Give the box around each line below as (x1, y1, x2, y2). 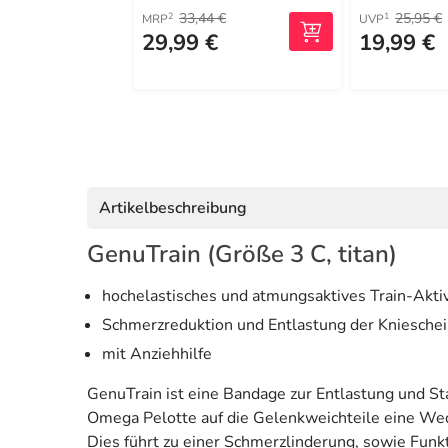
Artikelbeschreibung (99, 197, 247, 220)
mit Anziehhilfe (102, 343, 212, 366)
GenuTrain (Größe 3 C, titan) (87, 238, 397, 271)
